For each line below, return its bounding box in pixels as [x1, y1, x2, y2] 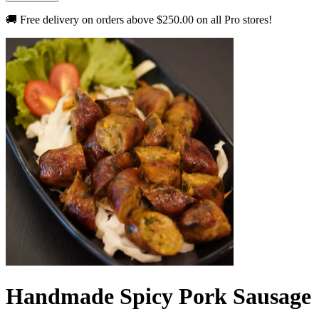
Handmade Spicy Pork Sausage [6, 283, 311, 310]
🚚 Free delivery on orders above [6, 13, 157, 26]
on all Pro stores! [194, 13, 272, 26]
